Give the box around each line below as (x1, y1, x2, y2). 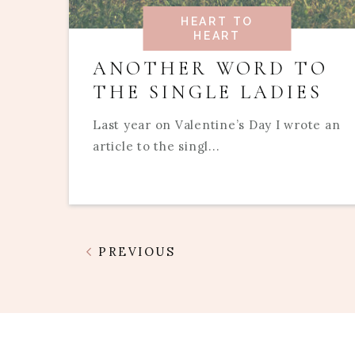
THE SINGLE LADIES (93, 80, 323, 104)
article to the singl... (93, 138, 220, 154)
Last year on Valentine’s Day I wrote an (93, 116, 341, 132)
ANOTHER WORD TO (93, 56, 329, 80)
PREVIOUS (93, 243, 176, 259)
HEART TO (180, 14, 254, 28)
